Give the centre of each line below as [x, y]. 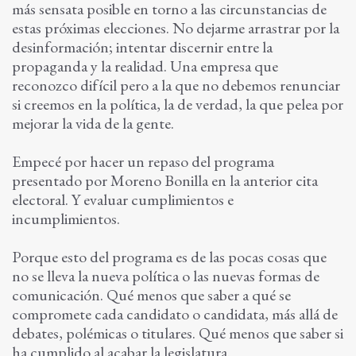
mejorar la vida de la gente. [93, 124]
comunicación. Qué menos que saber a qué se [151, 295]
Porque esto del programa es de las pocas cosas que [169, 257]
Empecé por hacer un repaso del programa [143, 162]
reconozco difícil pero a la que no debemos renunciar [176, 85]
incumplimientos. [66, 219]
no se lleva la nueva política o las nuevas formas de [166, 276]
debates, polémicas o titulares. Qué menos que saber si [178, 333]
